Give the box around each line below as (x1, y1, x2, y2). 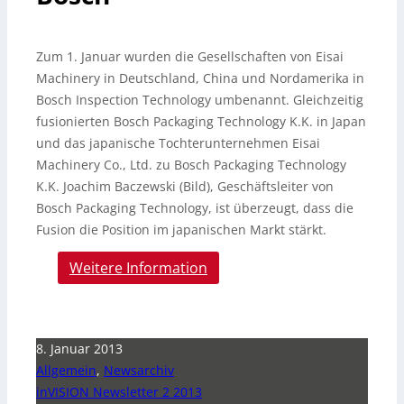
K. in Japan (301, 113, 366, 130)
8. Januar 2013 (36, 340, 123, 357)
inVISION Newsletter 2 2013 (36, 383, 202, 400)
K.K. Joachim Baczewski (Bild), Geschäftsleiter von (36, 178, 334, 195)
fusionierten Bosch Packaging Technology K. (36, 113, 301, 130)
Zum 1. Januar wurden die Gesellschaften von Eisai (36, 48, 344, 65)
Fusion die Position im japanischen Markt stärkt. (36, 221, 326, 238)
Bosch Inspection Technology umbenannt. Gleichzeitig (36, 91, 363, 108)
